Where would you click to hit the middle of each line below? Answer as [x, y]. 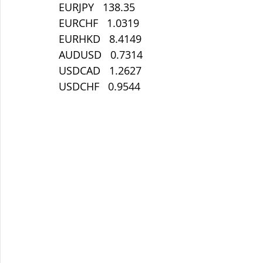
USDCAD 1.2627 [100, 70]
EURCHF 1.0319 [99, 23]
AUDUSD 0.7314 [101, 55]
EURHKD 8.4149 [100, 39]
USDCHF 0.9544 [100, 86]
